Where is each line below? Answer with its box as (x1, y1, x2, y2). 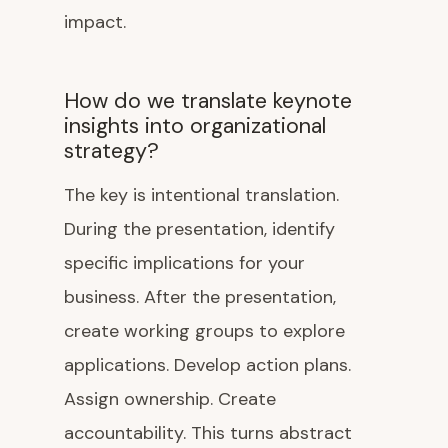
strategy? (64, 137, 159, 165)
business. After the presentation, (64, 285, 336, 309)
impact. (64, 10, 126, 34)
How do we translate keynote (64, 87, 352, 115)
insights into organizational (64, 112, 326, 140)
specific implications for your (64, 251, 305, 275)
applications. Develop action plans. (64, 353, 351, 377)
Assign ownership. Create (64, 387, 276, 411)
